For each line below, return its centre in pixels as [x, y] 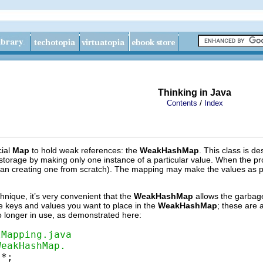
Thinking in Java [195, 92]
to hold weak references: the [85, 150]
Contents [182, 103]
